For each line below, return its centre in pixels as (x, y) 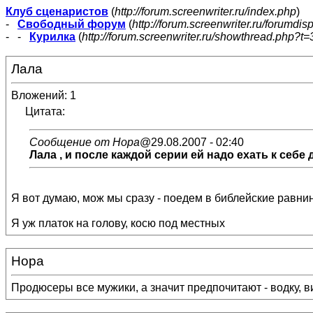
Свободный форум (72, 24)
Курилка (52, 37)
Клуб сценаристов (57, 12)
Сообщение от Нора (85, 142)
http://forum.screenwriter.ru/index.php (205, 12)
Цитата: (45, 111)
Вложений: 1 (44, 95)
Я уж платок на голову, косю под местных (118, 223)
